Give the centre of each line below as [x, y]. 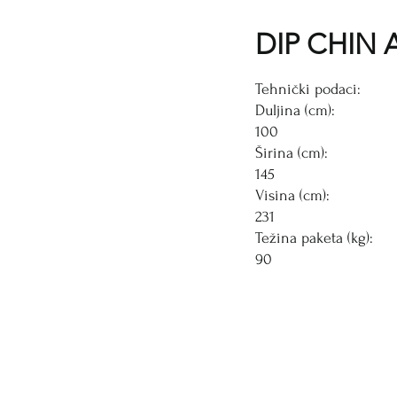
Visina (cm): [292, 196]
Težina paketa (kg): [314, 238]
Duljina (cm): [295, 111]
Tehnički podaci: [308, 90]
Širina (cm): [292, 153]
